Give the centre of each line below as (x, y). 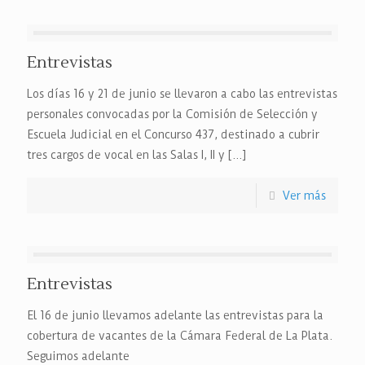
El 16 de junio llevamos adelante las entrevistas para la (175, 315)
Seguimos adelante (78, 356)
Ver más (304, 196)
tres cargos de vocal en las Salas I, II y (126, 155)
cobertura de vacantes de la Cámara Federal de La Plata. (180, 336)
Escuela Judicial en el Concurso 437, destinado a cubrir (173, 134)
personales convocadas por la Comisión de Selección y (172, 114)
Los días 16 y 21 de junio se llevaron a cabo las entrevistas (182, 94)
